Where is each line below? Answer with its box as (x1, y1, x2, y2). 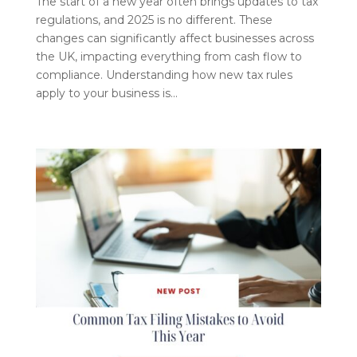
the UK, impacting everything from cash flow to (35, 49, 302, 65)
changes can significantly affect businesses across (35, 31, 314, 46)
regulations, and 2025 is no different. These (35, 13, 273, 28)
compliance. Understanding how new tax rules (35, 68, 292, 83)
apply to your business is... (35, 86, 178, 101)
